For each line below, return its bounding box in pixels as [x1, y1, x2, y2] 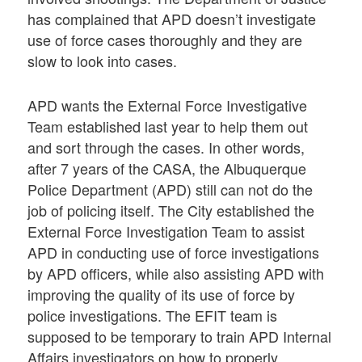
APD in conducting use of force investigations [27, 242, 320, 263]
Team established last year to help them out [27, 116, 309, 137]
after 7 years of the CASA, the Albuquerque [27, 158, 307, 179]
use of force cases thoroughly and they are [27, 29, 303, 51]
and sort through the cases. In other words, [27, 137, 305, 158]
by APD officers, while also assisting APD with [27, 263, 325, 284]
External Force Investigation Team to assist [27, 221, 305, 242]
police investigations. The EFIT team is [27, 305, 278, 326]
